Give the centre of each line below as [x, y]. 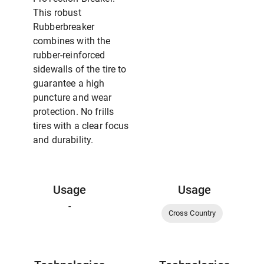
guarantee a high [69, 84]
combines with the [72, 41]
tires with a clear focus [81, 126]
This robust [57, 13]
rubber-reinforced [69, 55]
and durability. [63, 140]
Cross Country [192, 213]
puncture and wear [72, 98]
